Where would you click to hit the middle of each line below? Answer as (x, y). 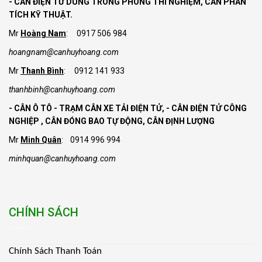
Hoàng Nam (43, 33)
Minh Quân (41, 140)
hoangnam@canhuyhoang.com (64, 52)
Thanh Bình (42, 71)
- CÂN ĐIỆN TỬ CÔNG (206, 108)
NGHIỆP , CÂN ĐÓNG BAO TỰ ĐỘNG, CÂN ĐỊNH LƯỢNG (112, 121)
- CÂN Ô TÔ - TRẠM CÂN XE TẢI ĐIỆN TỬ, (87, 108)
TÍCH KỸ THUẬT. (41, 15)
